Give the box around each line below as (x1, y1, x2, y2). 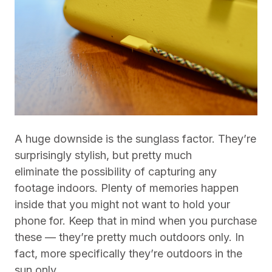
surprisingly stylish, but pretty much (15, 149, 192, 161)
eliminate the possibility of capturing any (15, 165, 217, 178)
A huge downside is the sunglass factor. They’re (15, 132, 256, 145)
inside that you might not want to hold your (15, 198, 230, 211)
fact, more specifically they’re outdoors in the (15, 247, 242, 260)
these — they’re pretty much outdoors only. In (15, 231, 244, 243)
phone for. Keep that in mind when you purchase (15, 214, 257, 227)
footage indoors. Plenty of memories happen (15, 182, 239, 194)
